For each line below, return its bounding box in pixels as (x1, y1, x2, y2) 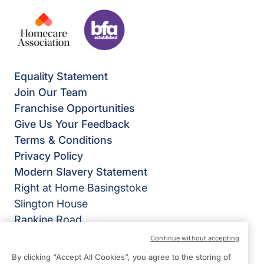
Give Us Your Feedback (14, 118, 130, 131)
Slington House (14, 197, 88, 210)
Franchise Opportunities (14, 102, 135, 115)
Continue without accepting (150, 233, 240, 242)
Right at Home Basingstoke (14, 181, 147, 194)
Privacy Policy (14, 150, 83, 163)
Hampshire (14, 245, 67, 258)
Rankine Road (14, 213, 82, 226)
